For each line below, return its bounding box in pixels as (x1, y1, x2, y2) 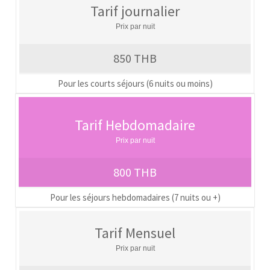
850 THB (113, 50, 157, 66)
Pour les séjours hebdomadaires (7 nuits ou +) (49, 191, 221, 203)
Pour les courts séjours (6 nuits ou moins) (57, 77, 213, 89)
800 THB (113, 164, 157, 180)
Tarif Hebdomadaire (75, 115, 195, 134)
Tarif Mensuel (95, 223, 175, 242)
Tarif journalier (90, 1, 180, 20)
